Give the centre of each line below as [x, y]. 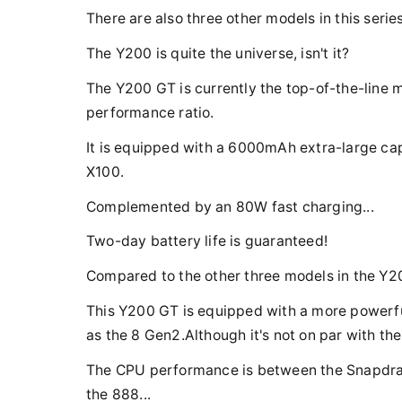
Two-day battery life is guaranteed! [207, 241]
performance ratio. [150, 112]
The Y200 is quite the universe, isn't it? [218, 54]
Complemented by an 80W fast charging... [230, 206]
